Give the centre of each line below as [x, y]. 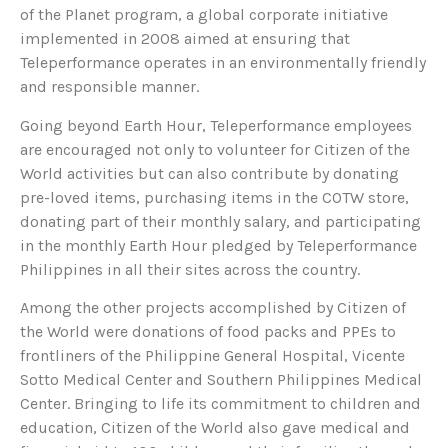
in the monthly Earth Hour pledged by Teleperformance [218, 245]
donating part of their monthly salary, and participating [220, 221]
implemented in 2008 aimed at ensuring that [185, 39]
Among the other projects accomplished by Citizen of [213, 308]
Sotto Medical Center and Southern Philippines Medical [221, 380]
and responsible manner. [109, 87]
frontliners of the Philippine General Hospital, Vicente [212, 356]
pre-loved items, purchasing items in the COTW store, [214, 197]
